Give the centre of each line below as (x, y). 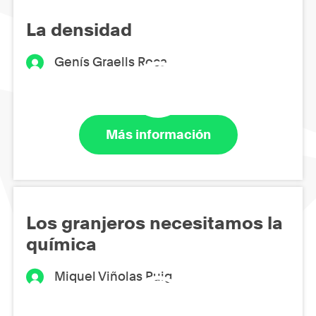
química (61, 244)
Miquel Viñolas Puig (114, 276)
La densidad (79, 29)
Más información (158, 135)
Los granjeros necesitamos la (154, 223)
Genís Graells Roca (111, 61)
